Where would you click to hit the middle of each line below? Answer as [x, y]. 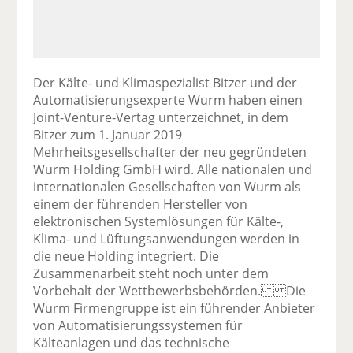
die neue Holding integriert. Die [126, 256]
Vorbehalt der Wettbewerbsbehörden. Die [170, 290]
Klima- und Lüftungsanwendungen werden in [167, 238]
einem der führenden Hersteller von [141, 204]
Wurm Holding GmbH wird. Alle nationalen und [173, 169]
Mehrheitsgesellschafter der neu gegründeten [170, 152]
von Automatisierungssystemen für [138, 325]
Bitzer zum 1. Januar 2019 [108, 134]
